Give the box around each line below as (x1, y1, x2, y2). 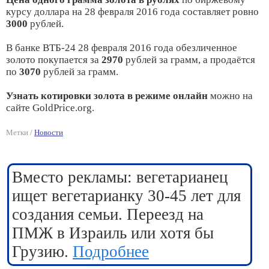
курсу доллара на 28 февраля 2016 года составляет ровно (6, 6, 259, 17)
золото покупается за (6, 54, 101, 65)
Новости (34, 128, 63, 137)
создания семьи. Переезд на (12, 205, 204, 223)
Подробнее (73, 243, 149, 261)
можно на (208, 90, 253, 101)
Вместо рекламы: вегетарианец (12, 168, 228, 186)
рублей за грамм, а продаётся (123, 54, 255, 65)
